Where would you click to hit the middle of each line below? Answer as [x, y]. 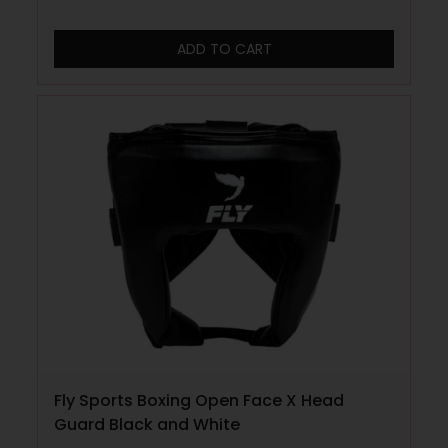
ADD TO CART [224, 48]
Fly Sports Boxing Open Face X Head [199, 400]
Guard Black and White [147, 424]
